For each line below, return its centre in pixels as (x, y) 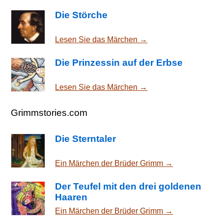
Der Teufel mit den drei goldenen (128, 186)
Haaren (71, 197)
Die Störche (82, 15)
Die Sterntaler (86, 138)
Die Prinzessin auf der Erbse (119, 63)
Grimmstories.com (49, 112)
